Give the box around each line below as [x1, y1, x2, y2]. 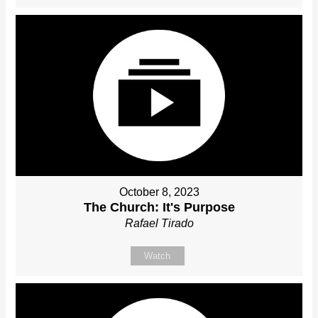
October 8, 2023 [119, 186, 199, 199]
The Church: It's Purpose [83, 200, 235, 215]
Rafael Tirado [124, 217, 194, 230]
